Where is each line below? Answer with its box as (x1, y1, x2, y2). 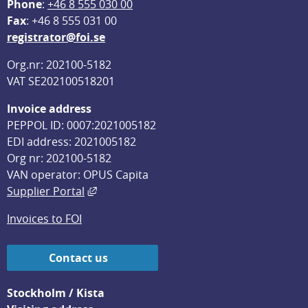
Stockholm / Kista (7, 285, 104, 300)
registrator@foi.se (7, 29, 105, 45)
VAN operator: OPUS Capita (7, 166, 148, 182)
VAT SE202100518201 (7, 73, 115, 89)
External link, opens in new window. (96, 182, 278, 198)
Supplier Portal (7, 183, 85, 199)
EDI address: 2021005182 (7, 133, 136, 149)
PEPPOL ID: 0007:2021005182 (7, 117, 156, 133)
